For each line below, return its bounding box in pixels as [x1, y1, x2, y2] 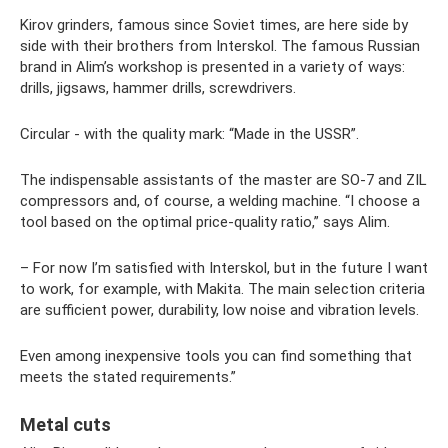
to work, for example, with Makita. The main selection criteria [20, 280, 425, 298]
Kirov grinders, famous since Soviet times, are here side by [20, 16, 408, 34]
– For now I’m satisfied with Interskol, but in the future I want [20, 259, 428, 277]
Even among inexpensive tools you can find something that [20, 347, 412, 365]
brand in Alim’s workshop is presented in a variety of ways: [20, 58, 405, 76]
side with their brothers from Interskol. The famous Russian [20, 37, 420, 55]
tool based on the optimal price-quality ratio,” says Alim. [20, 213, 390, 231]
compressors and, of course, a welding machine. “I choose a [20, 192, 420, 210]
